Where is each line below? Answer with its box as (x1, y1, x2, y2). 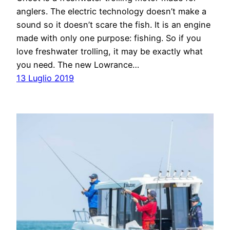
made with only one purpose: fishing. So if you (16, 33, 201, 44)
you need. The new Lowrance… (16, 60, 139, 70)
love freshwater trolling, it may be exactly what (16, 46, 203, 57)
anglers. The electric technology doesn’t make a (16, 6, 206, 17)
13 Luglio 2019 (16, 73, 74, 84)
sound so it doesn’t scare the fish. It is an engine (16, 20, 210, 30)
